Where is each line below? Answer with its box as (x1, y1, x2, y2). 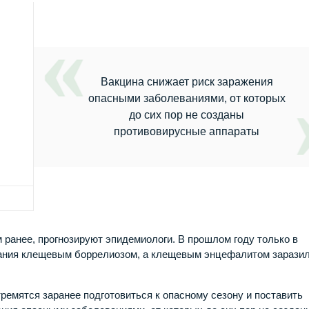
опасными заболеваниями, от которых (88, 92, 286, 104)
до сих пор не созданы (129, 108, 245, 121)
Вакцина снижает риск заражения (100, 75, 273, 88)
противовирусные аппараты (114, 125, 260, 137)
